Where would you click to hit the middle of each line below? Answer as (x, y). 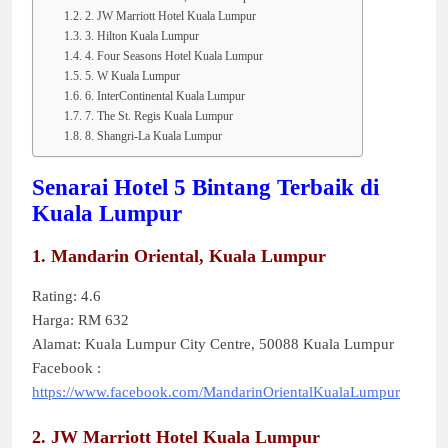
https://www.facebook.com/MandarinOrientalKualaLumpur (216, 392)
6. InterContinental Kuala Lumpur (164, 95)
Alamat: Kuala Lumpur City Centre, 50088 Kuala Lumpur (213, 344)
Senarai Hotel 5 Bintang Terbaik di (205, 188)
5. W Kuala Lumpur (132, 75)
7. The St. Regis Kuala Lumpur (158, 115)
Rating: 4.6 (66, 296)
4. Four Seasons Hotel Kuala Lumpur (173, 55)
